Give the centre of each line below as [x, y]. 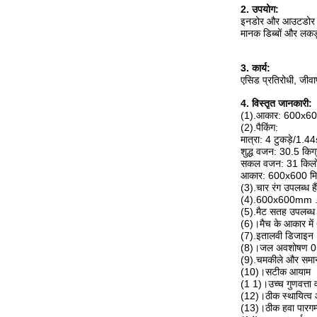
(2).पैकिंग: [259, 127]
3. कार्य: [255, 68]
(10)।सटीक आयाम [276, 272]
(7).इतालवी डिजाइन [277, 236]
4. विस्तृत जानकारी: [276, 103]
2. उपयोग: [260, 9]
